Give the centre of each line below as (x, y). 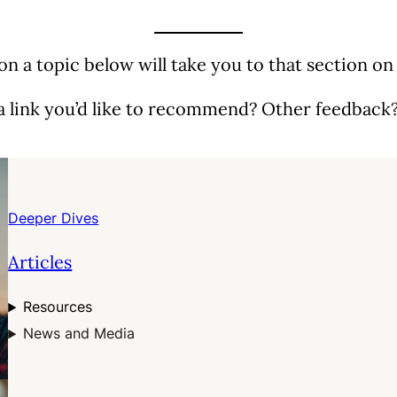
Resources (58, 307)
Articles (40, 262)
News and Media (79, 334)
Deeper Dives (54, 218)
